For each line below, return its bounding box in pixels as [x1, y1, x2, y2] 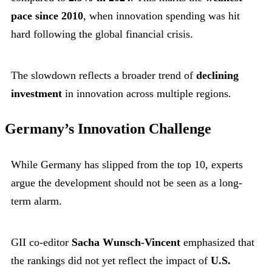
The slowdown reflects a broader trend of [11, 69, 196, 82]
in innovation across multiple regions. [62, 87, 231, 100]
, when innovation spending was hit [83, 10, 240, 22]
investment [11, 87, 62, 100]
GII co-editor [11, 236, 72, 249]
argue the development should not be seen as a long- [11, 177, 242, 189]
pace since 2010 [11, 10, 83, 22]
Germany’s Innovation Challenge [5, 121, 211, 137]
